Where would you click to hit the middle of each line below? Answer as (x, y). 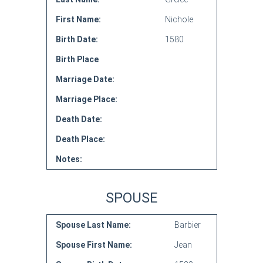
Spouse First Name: (94, 245)
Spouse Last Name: (93, 225)
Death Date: (79, 119)
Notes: (69, 159)
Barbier (187, 225)
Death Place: (80, 139)
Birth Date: (77, 39)
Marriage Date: (85, 79)
